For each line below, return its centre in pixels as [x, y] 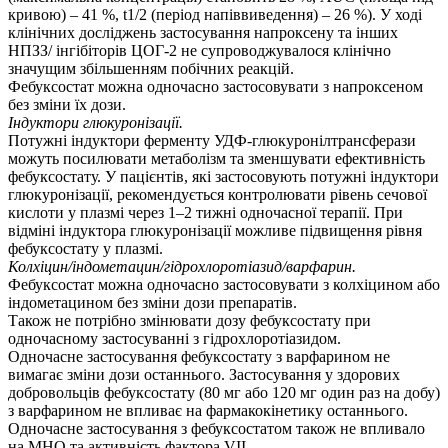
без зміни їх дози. [67, 105]
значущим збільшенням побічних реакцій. [151, 69]
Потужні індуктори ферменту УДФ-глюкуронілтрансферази [212, 141]
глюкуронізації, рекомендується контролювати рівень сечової [217, 195]
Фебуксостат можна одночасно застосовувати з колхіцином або [224, 285]
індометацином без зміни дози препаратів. [152, 303]
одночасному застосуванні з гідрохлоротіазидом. [174, 339]
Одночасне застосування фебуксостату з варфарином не [199, 357]
